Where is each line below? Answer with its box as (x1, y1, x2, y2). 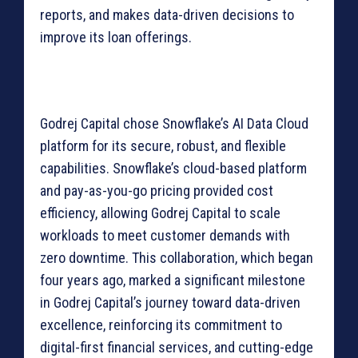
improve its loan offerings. (40, 29, 192, 46)
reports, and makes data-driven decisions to (40, 6, 294, 24)
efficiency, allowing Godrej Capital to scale (40, 205, 280, 222)
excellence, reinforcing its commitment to (40, 316, 282, 334)
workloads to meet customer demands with (40, 227, 290, 245)
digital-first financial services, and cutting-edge (40, 339, 313, 356)
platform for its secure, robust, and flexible (40, 137, 286, 155)
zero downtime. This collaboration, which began (40, 249, 313, 267)
